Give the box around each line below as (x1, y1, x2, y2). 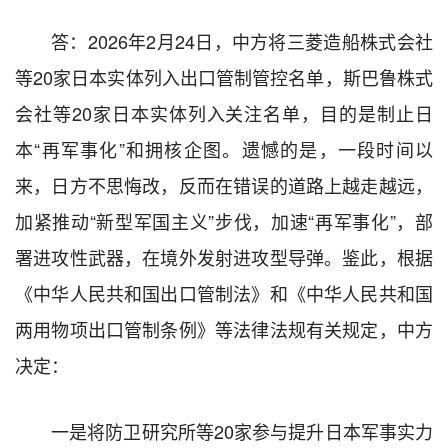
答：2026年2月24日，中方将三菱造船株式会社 (51, 27, 433, 54)
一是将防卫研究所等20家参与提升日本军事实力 (51, 417, 433, 444)
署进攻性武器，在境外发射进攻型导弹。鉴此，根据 (15, 243, 433, 270)
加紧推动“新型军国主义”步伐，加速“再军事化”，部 (15, 207, 433, 234)
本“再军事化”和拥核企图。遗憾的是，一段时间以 (15, 135, 433, 162)
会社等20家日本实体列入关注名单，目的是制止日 (15, 99, 433, 126)
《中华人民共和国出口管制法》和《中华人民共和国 (15, 279, 433, 306)
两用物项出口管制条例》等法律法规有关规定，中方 (15, 315, 433, 342)
